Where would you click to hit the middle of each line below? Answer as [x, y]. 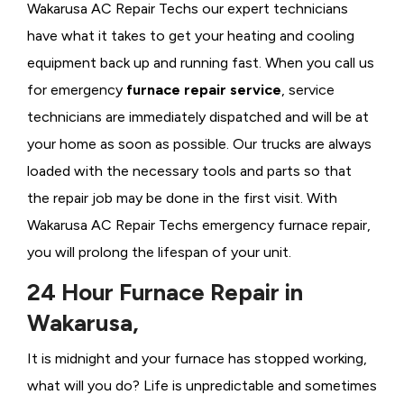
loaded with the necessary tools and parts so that [189, 171]
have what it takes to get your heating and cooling [191, 36]
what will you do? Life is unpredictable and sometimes [202, 386]
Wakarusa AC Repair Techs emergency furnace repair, [199, 225]
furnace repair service [204, 90]
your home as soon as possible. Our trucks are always [199, 144]
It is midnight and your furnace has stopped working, [197, 359]
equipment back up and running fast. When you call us [201, 63]
